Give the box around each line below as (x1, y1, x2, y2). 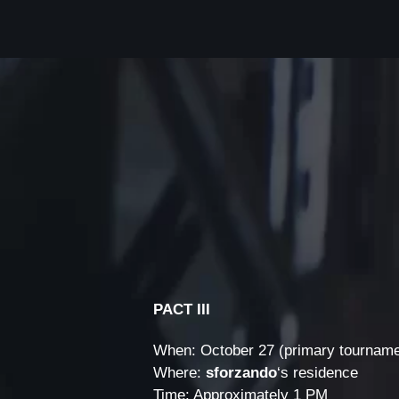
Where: (153, 364, 206, 382)
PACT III (153, 300, 210, 318)
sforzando (206, 364, 277, 382)
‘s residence (277, 364, 358, 382)
